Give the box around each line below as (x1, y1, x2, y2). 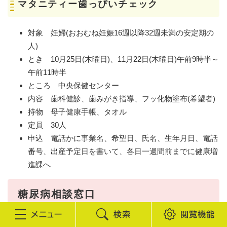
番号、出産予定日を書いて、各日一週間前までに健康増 (28, 146, 218, 156)
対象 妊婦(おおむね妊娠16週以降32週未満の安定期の (28, 28, 214, 37)
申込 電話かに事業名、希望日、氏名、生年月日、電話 (28, 133, 218, 142)
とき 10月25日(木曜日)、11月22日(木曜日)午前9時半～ (28, 54, 219, 63)
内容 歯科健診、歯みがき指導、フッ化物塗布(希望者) (28, 94, 215, 103)
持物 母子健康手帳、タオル (28, 107, 127, 116)
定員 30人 (28, 120, 66, 129)
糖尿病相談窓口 (18, 188, 96, 200)
